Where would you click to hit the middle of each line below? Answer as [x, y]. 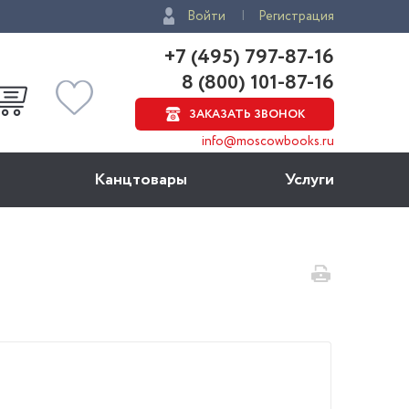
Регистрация [296, 16]
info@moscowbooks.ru [268, 142]
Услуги [309, 180]
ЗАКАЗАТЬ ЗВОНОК [246, 115]
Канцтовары [141, 180]
